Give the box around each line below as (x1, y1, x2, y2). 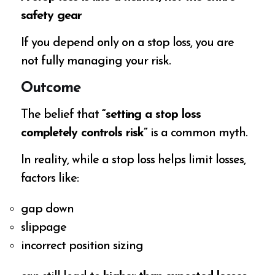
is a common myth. (147, 126, 248, 139)
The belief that (21, 108, 103, 121)
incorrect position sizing (21, 239, 144, 252)
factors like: (21, 172, 79, 185)
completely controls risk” (21, 126, 148, 139)
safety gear (21, 10, 82, 23)
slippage (21, 221, 67, 234)
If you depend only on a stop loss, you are (21, 37, 234, 50)
